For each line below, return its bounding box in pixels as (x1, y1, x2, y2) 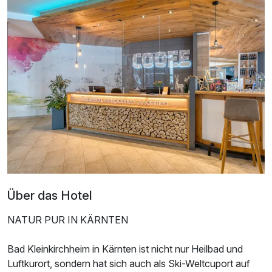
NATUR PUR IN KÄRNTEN (7, 213, 128, 226)
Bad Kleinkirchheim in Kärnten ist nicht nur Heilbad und (7, 242, 243, 255)
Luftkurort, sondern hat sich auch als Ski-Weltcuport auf (7, 257, 250, 270)
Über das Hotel (7, 188, 92, 203)
